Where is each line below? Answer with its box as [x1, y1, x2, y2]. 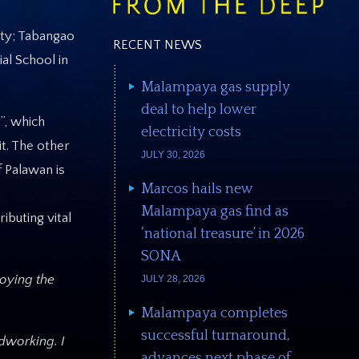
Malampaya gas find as [141, 203, 289, 220]
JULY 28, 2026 [141, 272, 206, 284]
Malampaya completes [141, 305, 288, 321]
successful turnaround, [141, 327, 291, 344]
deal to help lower [141, 101, 257, 118]
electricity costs [141, 123, 242, 140]
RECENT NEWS [113, 37, 203, 52]
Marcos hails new [141, 180, 253, 197]
